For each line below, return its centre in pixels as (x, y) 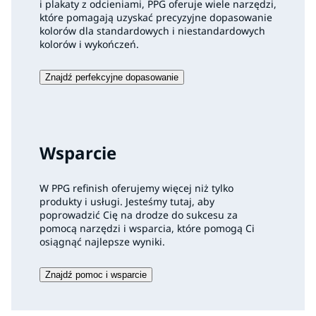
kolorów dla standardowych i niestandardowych (152, 31)
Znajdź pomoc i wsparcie (96, 275)
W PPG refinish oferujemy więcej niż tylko (136, 188)
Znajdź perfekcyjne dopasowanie (112, 78)
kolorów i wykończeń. (89, 44)
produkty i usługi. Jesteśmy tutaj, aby (127, 202)
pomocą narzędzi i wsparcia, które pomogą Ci (147, 229)
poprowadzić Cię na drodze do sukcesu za (139, 215)
